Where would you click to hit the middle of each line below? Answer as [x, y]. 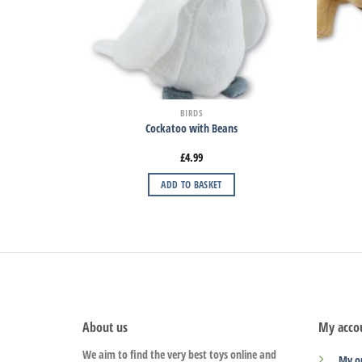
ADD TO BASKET [192, 184]
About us [105, 328]
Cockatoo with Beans [192, 128]
